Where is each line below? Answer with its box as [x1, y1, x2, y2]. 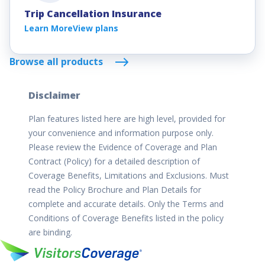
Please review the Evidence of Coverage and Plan [28, 141, 217, 153]
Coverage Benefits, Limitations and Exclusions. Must [28, 170, 229, 182]
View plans [73, 22, 118, 34]
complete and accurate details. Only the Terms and [28, 198, 224, 210]
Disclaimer [28, 89, 80, 102]
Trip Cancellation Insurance [24, 7, 161, 20]
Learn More [24, 22, 73, 34]
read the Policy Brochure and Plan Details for [28, 184, 201, 196]
